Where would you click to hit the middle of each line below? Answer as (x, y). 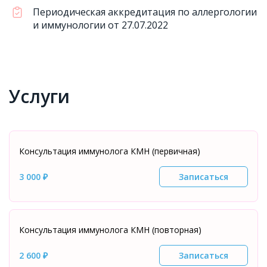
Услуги (39, 96)
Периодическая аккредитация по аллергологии (145, 12)
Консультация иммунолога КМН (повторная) (110, 230)
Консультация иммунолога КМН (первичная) (110, 151)
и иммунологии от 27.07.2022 (100, 25)
